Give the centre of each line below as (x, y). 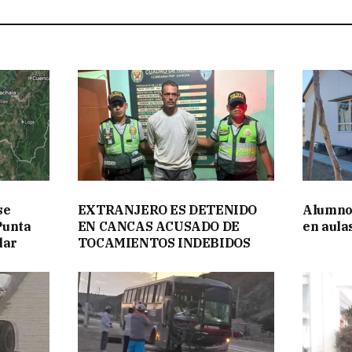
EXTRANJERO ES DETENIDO (167, 210)
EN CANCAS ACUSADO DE (158, 227)
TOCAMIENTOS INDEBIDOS (164, 243)
